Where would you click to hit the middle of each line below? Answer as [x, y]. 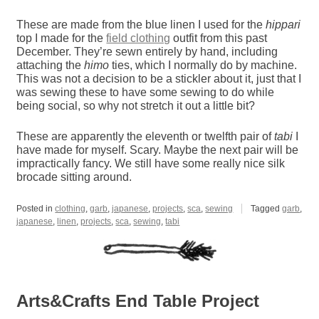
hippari [283, 24]
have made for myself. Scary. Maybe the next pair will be [158, 150]
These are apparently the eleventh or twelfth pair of [146, 136]
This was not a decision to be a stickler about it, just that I [159, 78]
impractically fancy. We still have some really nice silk [151, 163]
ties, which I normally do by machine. [203, 65]
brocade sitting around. [74, 177]
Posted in [36, 208]
